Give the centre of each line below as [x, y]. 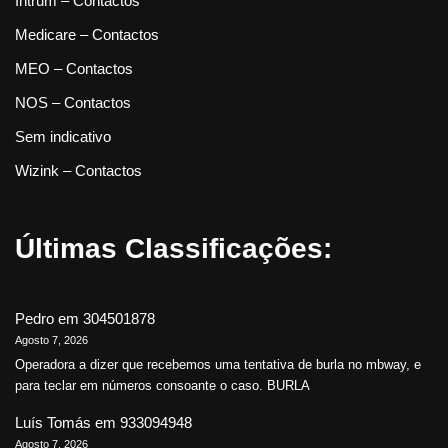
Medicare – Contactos [87, 35]
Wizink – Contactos [78, 171]
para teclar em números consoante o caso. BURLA [162, 386]
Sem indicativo [63, 137]
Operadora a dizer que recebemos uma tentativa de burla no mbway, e [218, 365]
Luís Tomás [53, 423]
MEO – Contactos [74, 69]
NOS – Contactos [73, 103]
